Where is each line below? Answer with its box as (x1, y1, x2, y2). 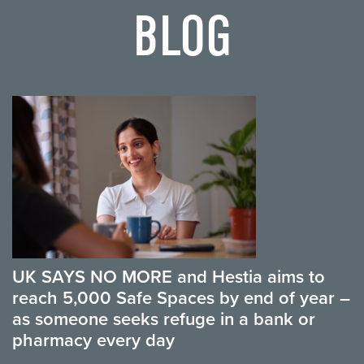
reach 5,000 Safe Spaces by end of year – (12, 284, 350, 312)
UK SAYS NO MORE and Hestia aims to (12, 263, 325, 291)
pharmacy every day (12, 327, 175, 354)
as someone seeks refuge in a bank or (12, 305, 315, 333)
